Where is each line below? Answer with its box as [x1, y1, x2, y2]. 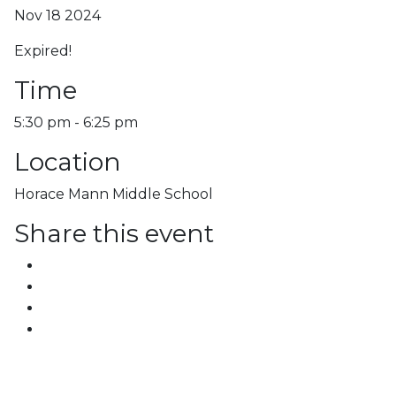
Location [14, 146, 121, 177]
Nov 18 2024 [14, 6, 101, 24]
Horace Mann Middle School [14, 185, 213, 202]
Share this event [14, 217, 214, 248]
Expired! [14, 42, 72, 59]
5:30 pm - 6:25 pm [14, 113, 138, 131]
